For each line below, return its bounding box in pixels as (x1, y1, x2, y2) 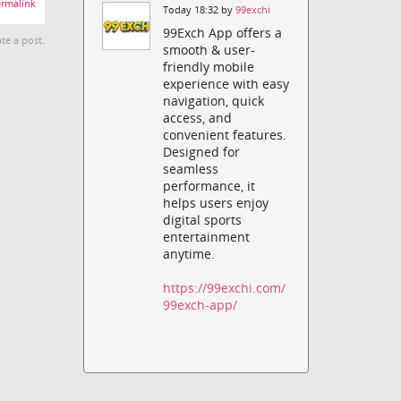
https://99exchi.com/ (163, 279, 286, 297)
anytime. (163, 245, 216, 263)
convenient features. (163, 126, 287, 144)
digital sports (163, 211, 243, 229)
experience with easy (163, 75, 290, 93)
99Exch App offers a (163, 24, 283, 42)
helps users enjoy (163, 194, 269, 212)
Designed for (163, 143, 241, 161)
